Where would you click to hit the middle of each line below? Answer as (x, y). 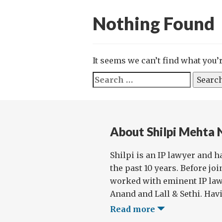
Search (107, 78)
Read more (134, 209)
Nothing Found (154, 23)
